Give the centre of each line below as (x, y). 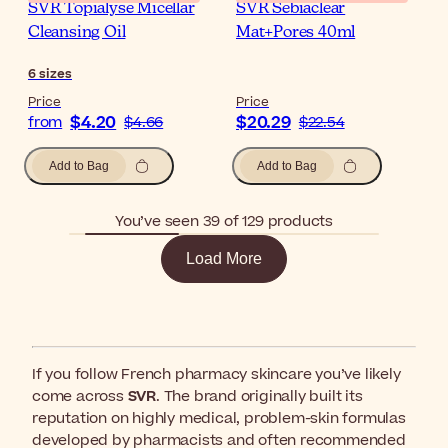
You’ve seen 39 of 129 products (224, 221)
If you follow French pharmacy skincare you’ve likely (216, 374)
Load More (224, 258)
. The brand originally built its (259, 396)
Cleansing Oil (77, 32)
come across (80, 396)
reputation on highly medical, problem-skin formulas (219, 418)
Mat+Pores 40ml (296, 32)
